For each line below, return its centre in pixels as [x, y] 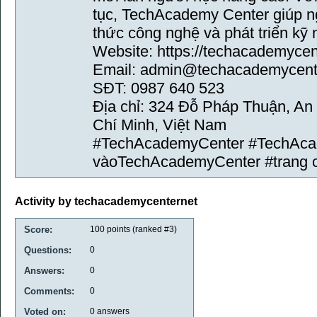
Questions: [48, 250]
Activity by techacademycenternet [106, 202]
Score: [38, 229]
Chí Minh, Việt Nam [160, 125]
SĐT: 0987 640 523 [158, 88]
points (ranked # [137, 229]
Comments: [49, 291]
